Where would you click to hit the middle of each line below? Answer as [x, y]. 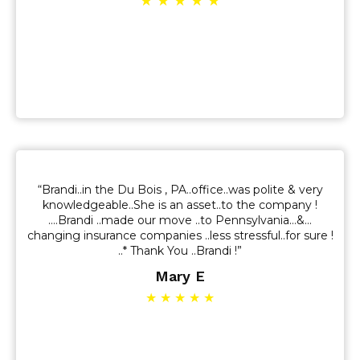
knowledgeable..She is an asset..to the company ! [180, 205]
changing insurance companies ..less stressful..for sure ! [180, 235]
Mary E [180, 276]
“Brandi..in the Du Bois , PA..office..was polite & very [180, 190]
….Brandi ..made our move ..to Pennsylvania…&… [180, 220]
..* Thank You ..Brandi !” [180, 251]
